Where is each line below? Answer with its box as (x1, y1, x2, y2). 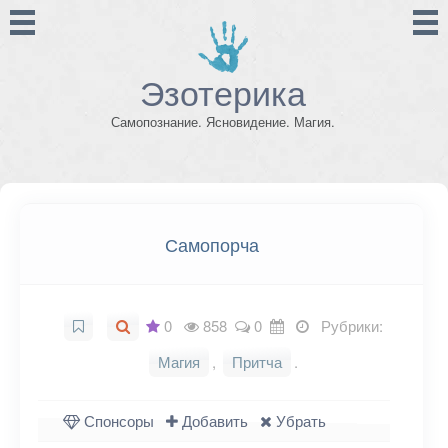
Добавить (178, 410, 248, 431)
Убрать (272, 410, 326, 431)
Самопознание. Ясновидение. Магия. (111, 112, 336, 131)
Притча (231, 351, 282, 372)
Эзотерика (140, 67, 307, 116)
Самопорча (164, 231, 259, 257)
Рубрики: (312, 315, 383, 336)
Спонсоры (80, 410, 154, 431)
